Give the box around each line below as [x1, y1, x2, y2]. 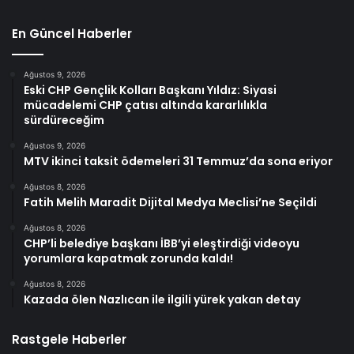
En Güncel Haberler [12, 24, 132, 42]
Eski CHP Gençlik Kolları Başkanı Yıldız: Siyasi [24, 81, 277, 98]
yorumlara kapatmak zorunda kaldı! [24, 250, 233, 266]
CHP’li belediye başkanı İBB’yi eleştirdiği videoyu [24, 235, 299, 251]
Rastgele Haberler [12, 330, 126, 348]
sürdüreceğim [24, 111, 104, 128]
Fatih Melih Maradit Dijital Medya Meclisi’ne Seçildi [24, 194, 317, 210]
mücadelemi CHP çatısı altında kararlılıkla [24, 96, 267, 113]
